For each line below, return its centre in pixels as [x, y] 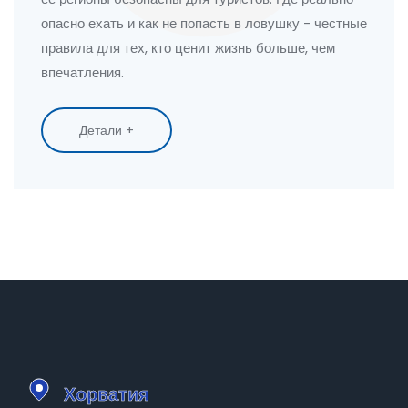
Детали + [107, 131]
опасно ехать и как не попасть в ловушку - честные [204, 24]
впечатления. [82, 73]
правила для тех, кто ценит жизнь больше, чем [188, 48]
